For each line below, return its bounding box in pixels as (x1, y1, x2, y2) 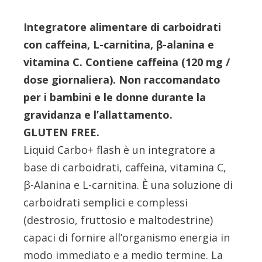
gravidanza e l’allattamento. (23, 108, 173, 122)
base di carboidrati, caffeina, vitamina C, (23, 160, 227, 175)
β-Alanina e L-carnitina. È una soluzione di (23, 178, 233, 192)
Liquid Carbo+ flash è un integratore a (23, 143, 216, 157)
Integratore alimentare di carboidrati (23, 20, 222, 35)
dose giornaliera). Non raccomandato (23, 73, 221, 87)
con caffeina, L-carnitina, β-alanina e (23, 37, 215, 52)
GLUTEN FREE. (23, 125, 100, 140)
